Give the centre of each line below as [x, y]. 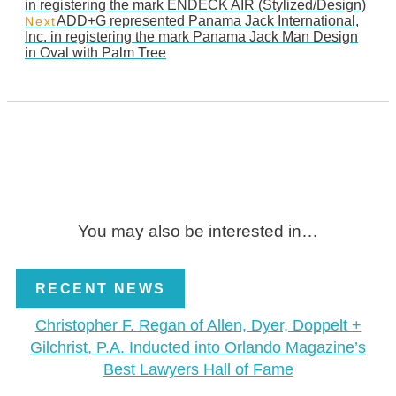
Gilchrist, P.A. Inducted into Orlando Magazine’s [198, 348]
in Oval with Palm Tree [95, 53]
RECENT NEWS [101, 289]
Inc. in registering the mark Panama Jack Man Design [191, 37]
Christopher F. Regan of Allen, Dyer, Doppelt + [198, 326]
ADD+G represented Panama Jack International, [208, 21]
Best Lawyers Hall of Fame [198, 370]
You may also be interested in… [198, 232]
